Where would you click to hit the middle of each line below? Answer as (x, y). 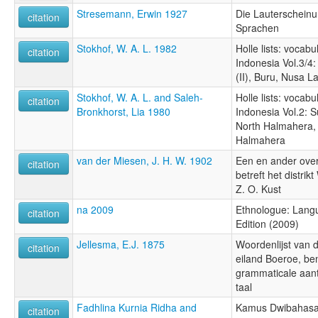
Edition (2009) (267, 224)
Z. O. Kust (258, 189)
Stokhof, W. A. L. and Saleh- (140, 98)
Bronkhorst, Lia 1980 (124, 112)
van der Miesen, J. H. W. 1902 (144, 161)
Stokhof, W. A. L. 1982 (127, 49)
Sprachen (257, 28)
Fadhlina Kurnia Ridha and (137, 308)
